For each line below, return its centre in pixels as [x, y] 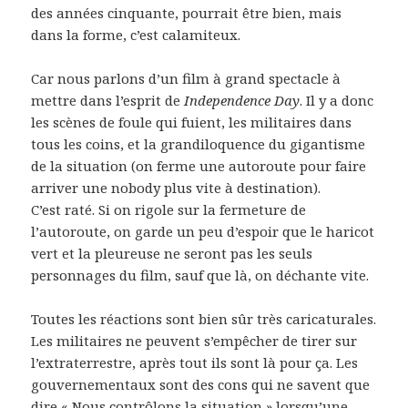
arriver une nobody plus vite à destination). [176, 187]
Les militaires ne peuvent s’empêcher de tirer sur [194, 340]
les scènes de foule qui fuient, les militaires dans [192, 122]
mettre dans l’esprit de [108, 100]
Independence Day [242, 100]
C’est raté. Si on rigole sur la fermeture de [169, 209]
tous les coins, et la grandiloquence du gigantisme [199, 143]
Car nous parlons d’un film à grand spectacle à [186, 78]
